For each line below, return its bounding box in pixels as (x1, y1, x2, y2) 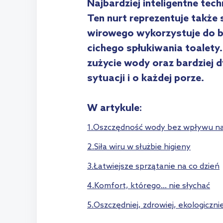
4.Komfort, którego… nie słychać (87, 181, 210, 191)
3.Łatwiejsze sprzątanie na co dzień (87, 162, 220, 172)
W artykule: (87, 103, 142, 115)
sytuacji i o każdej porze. (87, 73, 204, 85)
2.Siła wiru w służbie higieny (87, 142, 191, 152)
